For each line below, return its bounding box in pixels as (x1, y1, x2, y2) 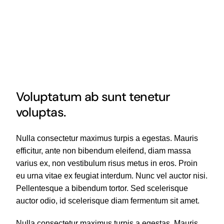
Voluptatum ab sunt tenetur (15, 88, 170, 105)
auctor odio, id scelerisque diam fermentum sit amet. (15, 196, 199, 205)
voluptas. (15, 104, 66, 120)
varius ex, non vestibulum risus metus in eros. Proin (15, 159, 197, 167)
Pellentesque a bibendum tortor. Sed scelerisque (15, 184, 188, 192)
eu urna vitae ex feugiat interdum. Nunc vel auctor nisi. (15, 171, 207, 180)
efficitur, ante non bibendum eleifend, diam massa (15, 146, 191, 155)
